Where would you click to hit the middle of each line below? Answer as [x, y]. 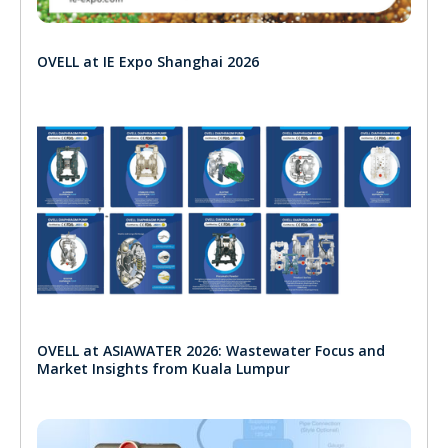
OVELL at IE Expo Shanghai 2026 [148, 61]
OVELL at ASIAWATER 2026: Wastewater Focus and [211, 350]
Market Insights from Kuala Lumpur [163, 368]
